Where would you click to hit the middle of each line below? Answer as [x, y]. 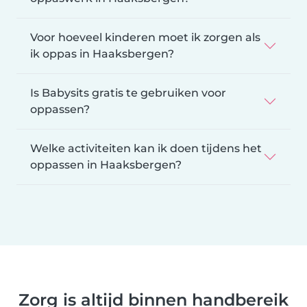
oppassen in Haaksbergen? [106, 164]
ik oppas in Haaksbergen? [102, 53]
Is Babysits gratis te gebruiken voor [128, 93]
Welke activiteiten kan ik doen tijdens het [146, 148]
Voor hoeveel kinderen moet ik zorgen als [145, 37]
